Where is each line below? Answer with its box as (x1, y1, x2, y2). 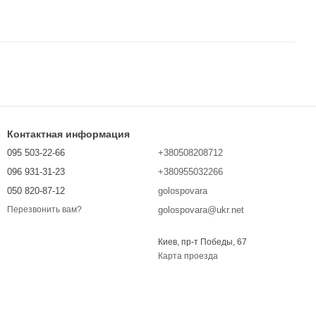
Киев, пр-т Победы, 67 (158, 237, 247, 247)
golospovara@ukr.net (158, 205, 244, 215)
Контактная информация (7, 128, 130, 140)
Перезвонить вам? (7, 205, 82, 215)
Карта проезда (158, 251, 218, 261)
